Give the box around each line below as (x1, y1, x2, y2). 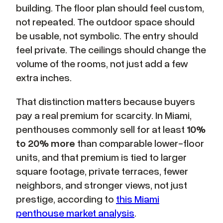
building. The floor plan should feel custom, (16, 1, 204, 13)
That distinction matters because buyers (16, 95, 195, 107)
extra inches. (16, 71, 72, 83)
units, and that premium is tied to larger (16, 150, 187, 163)
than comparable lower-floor (75, 136, 204, 149)
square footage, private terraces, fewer (16, 164, 188, 177)
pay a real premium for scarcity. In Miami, (16, 109, 192, 121)
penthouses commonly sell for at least (16, 122, 187, 135)
